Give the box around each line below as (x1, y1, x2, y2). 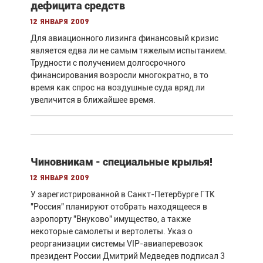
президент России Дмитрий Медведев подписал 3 (30, 251, 225, 261)
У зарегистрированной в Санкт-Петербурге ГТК (30, 189, 215, 199)
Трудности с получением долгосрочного (30, 58, 186, 68)
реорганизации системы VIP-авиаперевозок (30, 238, 203, 248)
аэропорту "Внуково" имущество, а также (30, 214, 191, 224)
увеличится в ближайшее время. (30, 95, 156, 104)
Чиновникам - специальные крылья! (30, 155, 213, 168)
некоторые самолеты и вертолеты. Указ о (30, 226, 193, 236)
